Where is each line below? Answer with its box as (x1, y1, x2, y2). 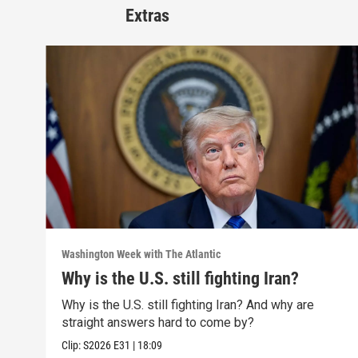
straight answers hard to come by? (62, 314, 255, 330)
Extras (125, 6, 169, 26)
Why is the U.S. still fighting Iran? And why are (62, 296, 315, 312)
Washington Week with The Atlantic (62, 247, 221, 261)
